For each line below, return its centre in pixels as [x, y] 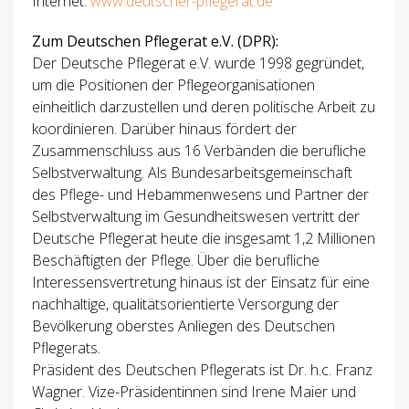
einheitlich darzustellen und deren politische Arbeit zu [204, 107]
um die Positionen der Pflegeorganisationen [173, 85]
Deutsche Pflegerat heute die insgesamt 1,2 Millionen [204, 239]
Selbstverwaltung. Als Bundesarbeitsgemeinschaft [192, 173]
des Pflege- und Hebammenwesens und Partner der [200, 195]
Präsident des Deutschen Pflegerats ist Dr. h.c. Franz [202, 370]
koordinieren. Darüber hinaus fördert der [164, 129]
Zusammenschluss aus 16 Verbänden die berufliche [199, 151]
